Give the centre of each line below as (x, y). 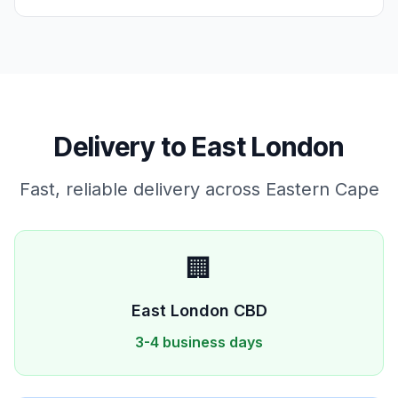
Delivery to (123, 147)
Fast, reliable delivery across (142, 189)
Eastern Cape (322, 189)
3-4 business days (199, 342)
